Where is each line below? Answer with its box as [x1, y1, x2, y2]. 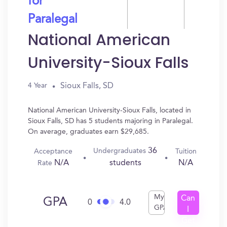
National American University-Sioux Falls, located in [28, 107, 191, 114]
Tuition [175, 147, 197, 155]
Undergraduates [93, 147, 148, 155]
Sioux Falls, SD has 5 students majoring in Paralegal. [28, 118, 193, 125]
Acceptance [33, 147, 72, 155]
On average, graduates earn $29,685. [28, 128, 149, 135]
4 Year [28, 82, 47, 89]
